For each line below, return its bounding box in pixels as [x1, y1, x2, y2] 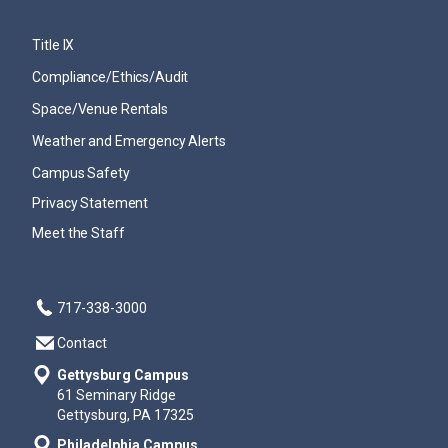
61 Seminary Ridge [57, 387, 177, 403]
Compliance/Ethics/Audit [32, 69, 189, 85]
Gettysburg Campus [57, 367, 190, 383]
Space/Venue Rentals [32, 101, 168, 117]
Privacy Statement [32, 195, 149, 211]
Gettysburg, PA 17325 [57, 407, 195, 423]
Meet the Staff [32, 225, 125, 241]
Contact [57, 334, 108, 351]
